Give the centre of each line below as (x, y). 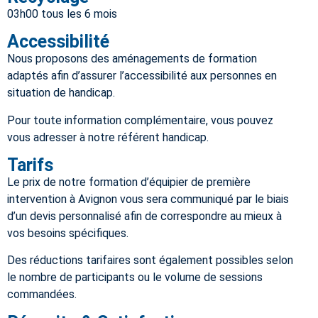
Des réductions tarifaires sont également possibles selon (150, 261)
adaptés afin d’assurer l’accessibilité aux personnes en (142, 76)
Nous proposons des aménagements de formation (132, 59)
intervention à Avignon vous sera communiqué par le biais (148, 199)
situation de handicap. (61, 93)
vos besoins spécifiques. (68, 234)
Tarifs (30, 165)
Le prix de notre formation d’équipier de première (129, 182)
